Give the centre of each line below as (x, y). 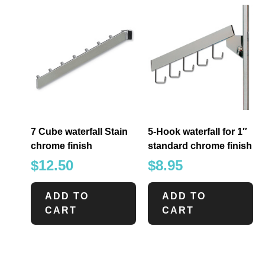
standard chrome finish (200, 146)
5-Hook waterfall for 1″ (198, 132)
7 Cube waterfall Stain (79, 132)
